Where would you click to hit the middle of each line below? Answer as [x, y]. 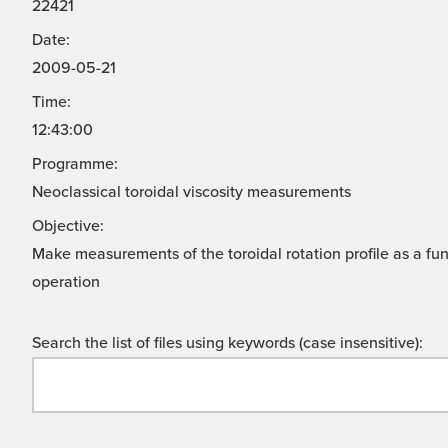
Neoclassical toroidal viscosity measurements [191, 192]
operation [66, 282]
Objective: [68, 226]
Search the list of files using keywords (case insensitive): [227, 343]
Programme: [75, 164]
